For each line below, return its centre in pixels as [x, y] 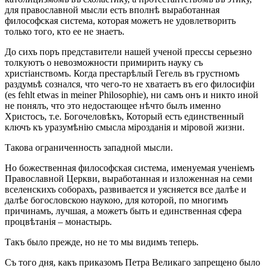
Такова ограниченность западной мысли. [89, 147]
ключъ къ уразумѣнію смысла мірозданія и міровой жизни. [125, 127]
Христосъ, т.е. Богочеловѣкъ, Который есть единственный [124, 116]
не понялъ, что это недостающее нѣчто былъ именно [113, 105]
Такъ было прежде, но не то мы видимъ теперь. [102, 242]
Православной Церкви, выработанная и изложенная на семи [129, 178]
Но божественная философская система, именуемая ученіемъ [130, 167]
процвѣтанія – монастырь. [58, 221]
